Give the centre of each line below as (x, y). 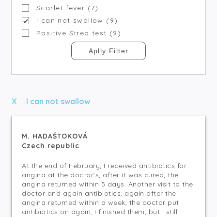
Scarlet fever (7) (68, 8)
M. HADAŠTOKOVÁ (55, 136)
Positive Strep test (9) (79, 33)
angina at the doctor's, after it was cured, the (100, 175)
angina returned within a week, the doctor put (101, 202)
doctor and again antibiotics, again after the (99, 193)
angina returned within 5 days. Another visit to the (108, 184)
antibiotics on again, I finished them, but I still (100, 212)
